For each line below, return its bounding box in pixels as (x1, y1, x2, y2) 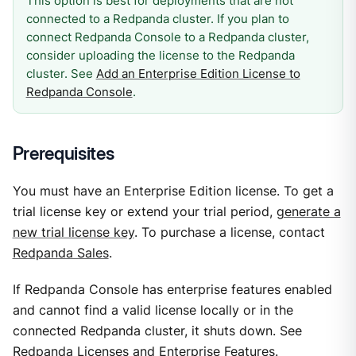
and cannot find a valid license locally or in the (12, 303, 293, 319)
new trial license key (12, 224, 134, 240)
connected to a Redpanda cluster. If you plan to (25, 11, 289, 27)
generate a (276, 203, 341, 219)
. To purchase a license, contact (133, 224, 325, 240)
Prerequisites (12, 142, 114, 164)
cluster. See (25, 66, 96, 82)
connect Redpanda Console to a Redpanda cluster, (25, 29, 309, 45)
